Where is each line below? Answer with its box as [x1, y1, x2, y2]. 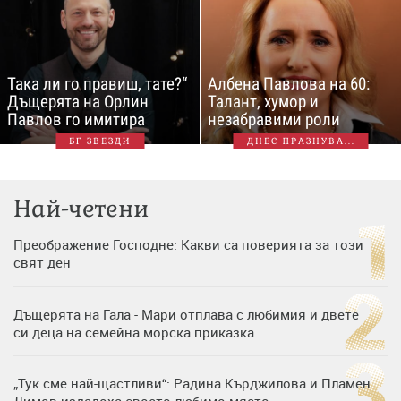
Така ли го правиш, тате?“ [7, 73, 187, 94]
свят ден [13, 252, 71, 271]
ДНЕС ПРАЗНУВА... [246, 135, 355, 147]
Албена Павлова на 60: [208, 73, 370, 94]
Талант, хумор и [208, 91, 319, 112]
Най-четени [13, 193, 149, 224]
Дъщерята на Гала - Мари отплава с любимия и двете [13, 304, 359, 323]
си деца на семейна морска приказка [13, 322, 254, 341]
